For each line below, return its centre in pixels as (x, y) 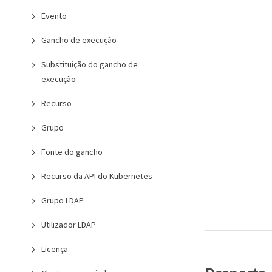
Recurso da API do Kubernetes (97, 176)
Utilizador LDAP (69, 225)
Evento (54, 16)
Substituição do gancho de (90, 64)
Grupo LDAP (63, 200)
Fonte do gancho (72, 152)
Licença (55, 249)
